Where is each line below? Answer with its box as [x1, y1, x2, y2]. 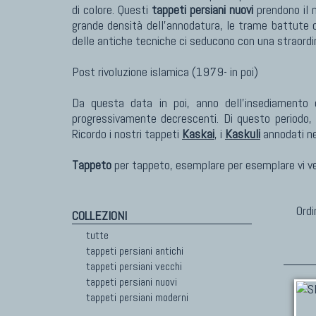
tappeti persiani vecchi [86, 259, 182, 274]
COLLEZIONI [72, 207, 127, 224]
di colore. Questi [72, 1, 152, 18]
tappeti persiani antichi [86, 243, 183, 258]
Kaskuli [225, 126, 260, 142]
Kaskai [182, 126, 214, 142]
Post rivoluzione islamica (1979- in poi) [72, 63, 258, 80]
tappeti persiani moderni [86, 290, 188, 305]
